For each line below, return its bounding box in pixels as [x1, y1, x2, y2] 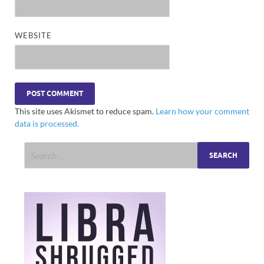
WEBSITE [15, 30, 52, 40]
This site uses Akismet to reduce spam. [15, 105, 156, 116]
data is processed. [15, 118, 79, 128]
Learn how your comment [156, 105, 249, 116]
